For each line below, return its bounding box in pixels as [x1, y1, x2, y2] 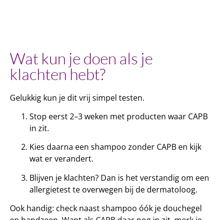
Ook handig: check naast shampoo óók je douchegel [10, 203, 202, 214]
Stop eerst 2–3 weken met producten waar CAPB [29, 110, 208, 122]
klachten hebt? [10, 64, 106, 83]
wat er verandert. [29, 153, 93, 165]
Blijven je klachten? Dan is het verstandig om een [29, 172, 209, 183]
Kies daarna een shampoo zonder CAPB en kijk [29, 141, 201, 153]
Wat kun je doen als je [10, 48, 153, 68]
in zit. [29, 122, 49, 134]
